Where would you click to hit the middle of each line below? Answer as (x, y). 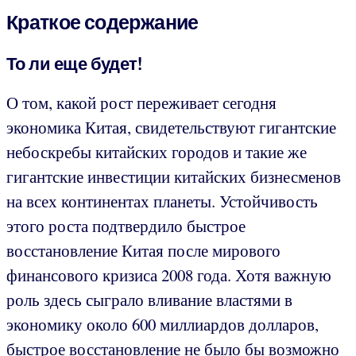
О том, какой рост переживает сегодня (141, 103)
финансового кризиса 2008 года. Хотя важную (169, 275)
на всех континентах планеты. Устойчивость (162, 201)
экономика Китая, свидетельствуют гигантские (171, 128)
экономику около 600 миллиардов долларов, (163, 325)
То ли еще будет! (74, 63)
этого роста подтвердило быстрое (126, 226)
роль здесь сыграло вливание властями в (149, 300)
